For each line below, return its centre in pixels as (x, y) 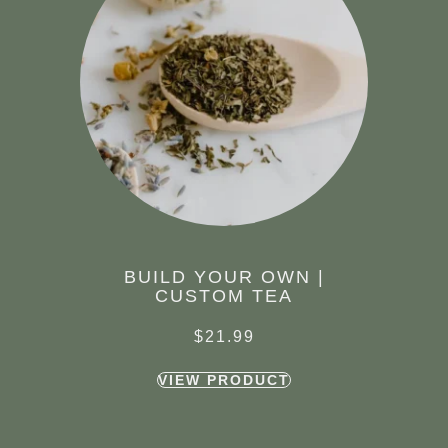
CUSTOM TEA (224, 296)
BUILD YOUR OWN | (224, 277)
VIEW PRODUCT (224, 380)
